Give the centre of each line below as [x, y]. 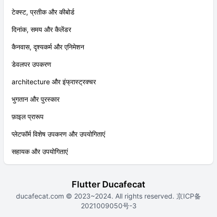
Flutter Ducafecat [108, 184]
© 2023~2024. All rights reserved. [120, 196]
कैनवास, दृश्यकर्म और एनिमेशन [48, 47]
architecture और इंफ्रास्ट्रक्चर [54, 82]
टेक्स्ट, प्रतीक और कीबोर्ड [43, 12]
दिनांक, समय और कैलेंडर [41, 29]
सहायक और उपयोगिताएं [40, 151]
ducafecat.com [41, 196]
